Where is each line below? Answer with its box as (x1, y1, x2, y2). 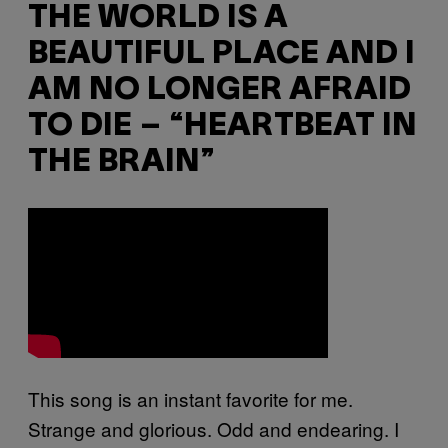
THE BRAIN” (28, 148, 215, 178)
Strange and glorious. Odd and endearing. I (28, 414, 399, 442)
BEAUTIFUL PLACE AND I (28, 40, 415, 70)
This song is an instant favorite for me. (28, 384, 353, 412)
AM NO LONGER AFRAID (28, 76, 411, 106)
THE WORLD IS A (28, 4, 288, 34)
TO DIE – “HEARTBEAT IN (28, 112, 417, 142)
